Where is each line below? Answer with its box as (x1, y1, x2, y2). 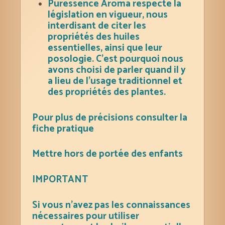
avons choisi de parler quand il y (47, 62, 186, 78)
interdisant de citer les (47, 18, 146, 34)
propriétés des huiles (47, 29, 140, 45)
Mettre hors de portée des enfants (32, 146, 185, 162)
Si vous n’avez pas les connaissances (32, 197, 191, 213)
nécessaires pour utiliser (32, 208, 140, 224)
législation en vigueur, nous (47, 7, 168, 23)
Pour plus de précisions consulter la (32, 109, 188, 126)
